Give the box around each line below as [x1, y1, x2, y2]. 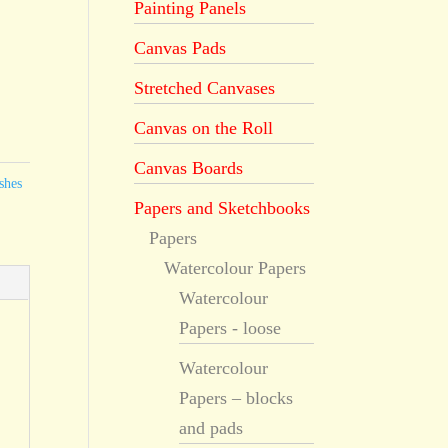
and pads [179, 418, 244, 438]
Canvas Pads [134, 38, 227, 58]
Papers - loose [179, 318, 282, 338]
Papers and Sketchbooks [134, 198, 311, 218]
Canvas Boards [134, 158, 244, 178]
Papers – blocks [179, 388, 294, 408]
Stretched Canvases [134, 78, 276, 98]
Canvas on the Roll [134, 118, 274, 138]
